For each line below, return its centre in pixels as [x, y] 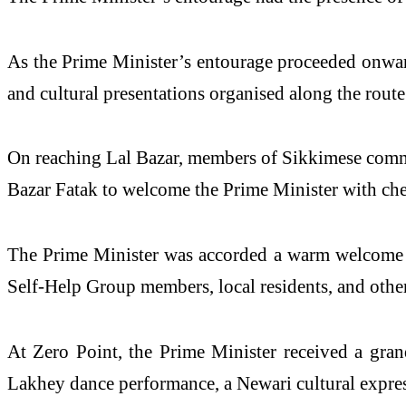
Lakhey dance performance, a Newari [152, 383]
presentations [154, 92]
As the [35, 61]
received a [323, 352]
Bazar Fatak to [65, 189]
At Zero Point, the [83, 352]
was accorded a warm [247, 255]
